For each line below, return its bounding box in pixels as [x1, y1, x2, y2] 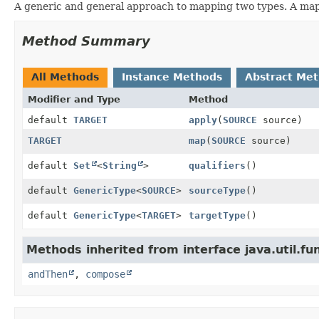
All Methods [31, 70, 99, 83]
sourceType [189, 184, 246, 196]
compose [85, 268, 125, 280]
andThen [28, 268, 68, 280]
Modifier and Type [28, 93, 120, 105]
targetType [189, 209, 246, 221]
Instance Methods [122, 70, 222, 83]
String [103, 159, 137, 171]
